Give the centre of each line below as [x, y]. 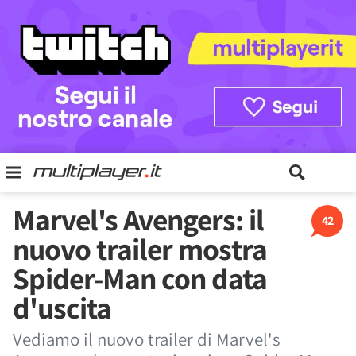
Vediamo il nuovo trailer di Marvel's [147, 339]
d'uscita [62, 308]
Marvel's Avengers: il [138, 219]
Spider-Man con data [140, 278]
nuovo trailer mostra [140, 249]
